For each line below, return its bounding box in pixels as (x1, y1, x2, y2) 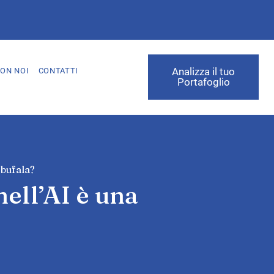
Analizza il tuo (172, 65, 235, 78)
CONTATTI (38, 65, 79, 75)
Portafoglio (177, 75, 230, 88)
